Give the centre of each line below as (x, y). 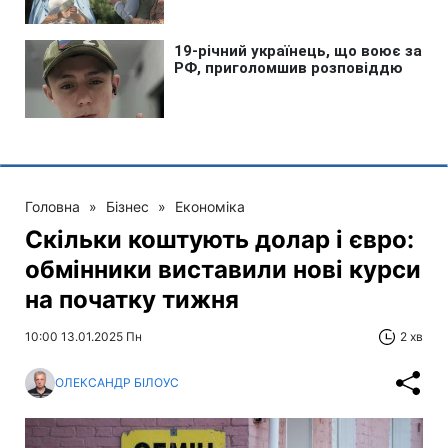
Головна (52, 206)
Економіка (210, 206)
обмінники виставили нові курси (223, 269)
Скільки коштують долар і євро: (219, 239)
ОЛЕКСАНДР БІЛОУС (117, 383)
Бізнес (127, 206)
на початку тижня (132, 299)
